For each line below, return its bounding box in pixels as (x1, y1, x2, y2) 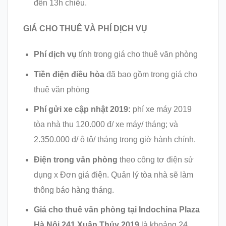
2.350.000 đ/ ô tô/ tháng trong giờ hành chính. (33, 135, 196, 144)
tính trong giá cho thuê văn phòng (76, 50, 198, 59)
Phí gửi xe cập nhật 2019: (33, 105, 131, 114)
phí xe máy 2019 (130, 105, 192, 114)
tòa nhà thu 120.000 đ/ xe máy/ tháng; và (33, 120, 178, 129)
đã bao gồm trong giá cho (106, 70, 197, 79)
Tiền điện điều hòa (33, 70, 106, 79)
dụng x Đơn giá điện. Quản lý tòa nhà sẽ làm (33, 170, 193, 179)
